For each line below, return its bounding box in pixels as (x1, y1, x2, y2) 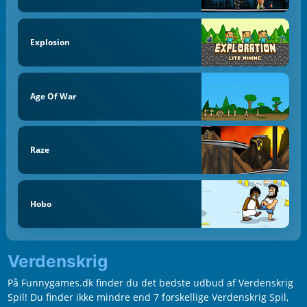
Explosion (29, 36, 70, 48)
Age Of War (29, 90, 76, 102)
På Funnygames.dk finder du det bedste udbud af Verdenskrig (7, 276, 293, 290)
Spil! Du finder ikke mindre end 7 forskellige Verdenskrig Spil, (7, 291, 288, 304)
